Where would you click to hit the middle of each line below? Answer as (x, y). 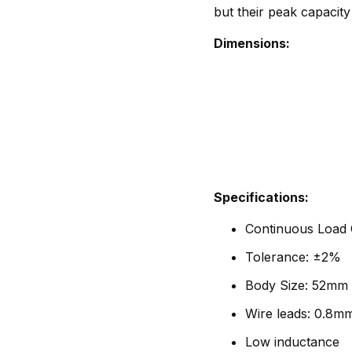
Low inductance (292, 342)
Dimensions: (252, 44)
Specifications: (261, 198)
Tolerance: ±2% (293, 257)
